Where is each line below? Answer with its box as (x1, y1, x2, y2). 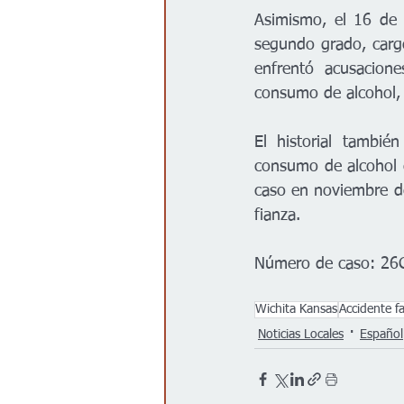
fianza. (254, 207, 300, 225)
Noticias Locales (258, 327, 344, 341)
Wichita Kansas (255, 303, 337, 317)
